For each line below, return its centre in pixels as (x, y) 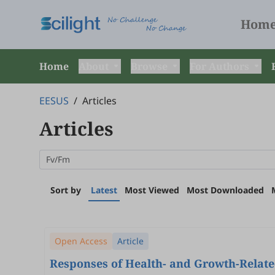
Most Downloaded (225, 190)
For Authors (221, 66)
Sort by (66, 190)
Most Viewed (152, 190)
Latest (104, 190)
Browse (150, 66)
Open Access (81, 241)
